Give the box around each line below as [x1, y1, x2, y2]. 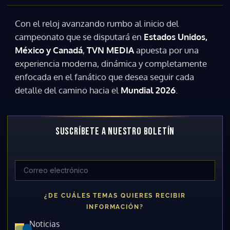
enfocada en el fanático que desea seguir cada [15, 71, 194, 82]
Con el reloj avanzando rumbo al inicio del [15, 17, 179, 29]
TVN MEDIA [87, 44, 134, 55]
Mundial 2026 [121, 84, 176, 95]
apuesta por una [134, 44, 199, 55]
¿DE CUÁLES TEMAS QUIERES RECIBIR [44, 191, 186, 199]
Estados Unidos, [144, 31, 207, 42]
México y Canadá [15, 44, 83, 55]
